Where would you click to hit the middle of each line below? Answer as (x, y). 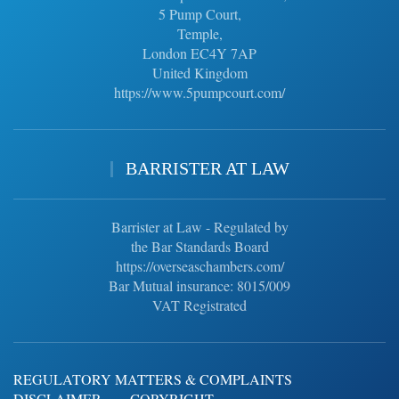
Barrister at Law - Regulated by (199, 227)
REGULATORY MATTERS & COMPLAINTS (153, 379)
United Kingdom (199, 73)
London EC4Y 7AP (199, 53)
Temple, (199, 34)
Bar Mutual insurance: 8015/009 (199, 286)
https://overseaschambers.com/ (199, 266)
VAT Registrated (199, 305)
